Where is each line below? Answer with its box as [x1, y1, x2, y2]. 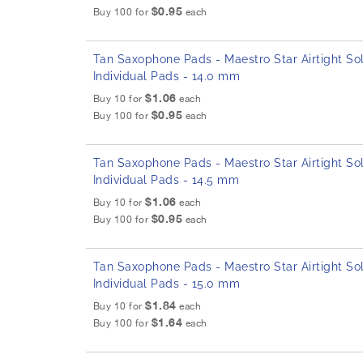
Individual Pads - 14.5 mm [92, 173, 240, 187]
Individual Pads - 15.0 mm [92, 277, 241, 291]
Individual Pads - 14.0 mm [92, 70, 241, 83]
